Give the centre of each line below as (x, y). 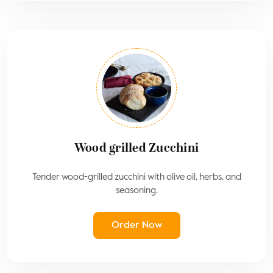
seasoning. (136, 190)
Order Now (136, 225)
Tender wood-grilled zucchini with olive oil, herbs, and (136, 177)
